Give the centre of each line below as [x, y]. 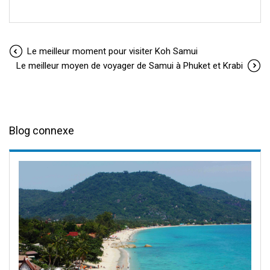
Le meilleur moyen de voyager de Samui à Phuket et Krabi [130, 66]
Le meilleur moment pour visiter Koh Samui [112, 52]
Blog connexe [42, 131]
